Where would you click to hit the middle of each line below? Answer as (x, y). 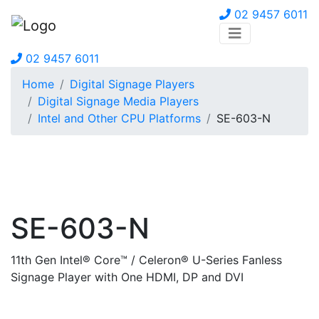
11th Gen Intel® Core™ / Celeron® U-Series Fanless (146, 260)
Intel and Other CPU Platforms (119, 118)
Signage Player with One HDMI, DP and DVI (127, 277)
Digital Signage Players (132, 84)
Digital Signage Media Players (118, 101)
